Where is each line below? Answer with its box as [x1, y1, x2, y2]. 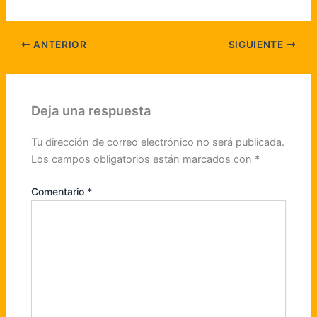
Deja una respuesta [31, 102, 151, 118]
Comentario [31, 185, 88, 197]
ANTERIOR [30, 38, 87, 50]
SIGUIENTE [228, 38, 287, 50]
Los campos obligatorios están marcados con [31, 152, 255, 166]
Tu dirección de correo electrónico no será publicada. [31, 135, 285, 149]
